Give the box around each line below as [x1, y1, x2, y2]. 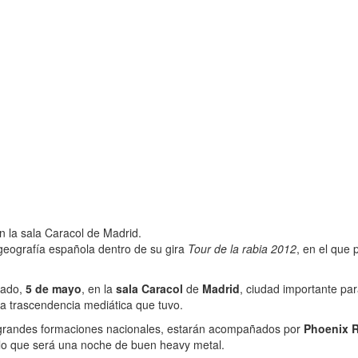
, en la [82, 280, 116, 296]
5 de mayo [26, 280, 82, 296]
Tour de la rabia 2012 [188, 241, 296, 257]
